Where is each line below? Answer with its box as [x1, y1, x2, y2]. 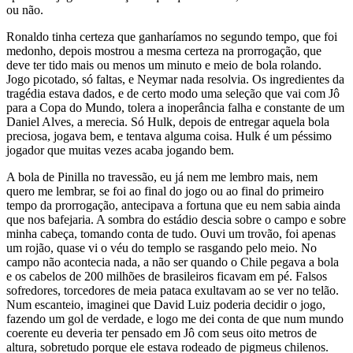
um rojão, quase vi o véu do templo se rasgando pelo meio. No [6, 241, 317, 255]
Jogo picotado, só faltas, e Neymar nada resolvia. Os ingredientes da [6, 72, 344, 87]
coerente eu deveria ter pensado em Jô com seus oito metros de [6, 326, 317, 340]
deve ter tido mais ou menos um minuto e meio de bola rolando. [6, 58, 321, 72]
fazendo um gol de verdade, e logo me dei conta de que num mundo [6, 312, 344, 326]
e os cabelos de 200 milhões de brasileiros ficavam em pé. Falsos [6, 269, 327, 284]
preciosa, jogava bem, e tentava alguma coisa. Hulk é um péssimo [6, 129, 332, 143]
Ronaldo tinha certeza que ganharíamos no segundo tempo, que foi [6, 30, 337, 44]
